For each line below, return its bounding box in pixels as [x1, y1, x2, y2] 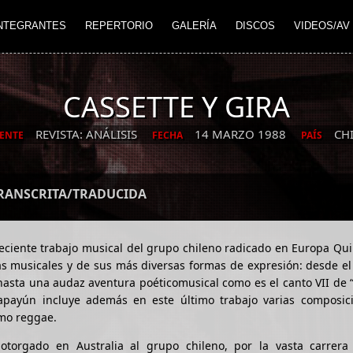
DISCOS [236, 20, 275, 32]
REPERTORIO [85, 20, 153, 32]
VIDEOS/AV [294, 20, 350, 32]
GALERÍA [172, 20, 217, 32]
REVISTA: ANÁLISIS [35, 126, 140, 143]
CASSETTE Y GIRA [63, 87, 290, 126]
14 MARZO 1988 [195, 126, 289, 143]
